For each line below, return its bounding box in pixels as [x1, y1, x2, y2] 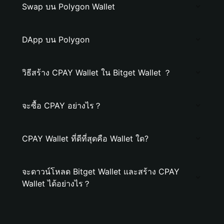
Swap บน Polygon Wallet [22, 1, 115, 11]
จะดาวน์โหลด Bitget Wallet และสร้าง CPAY [22, 166, 179, 176]
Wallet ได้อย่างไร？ [22, 178, 91, 188]
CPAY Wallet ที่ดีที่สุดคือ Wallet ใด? [22, 133, 148, 143]
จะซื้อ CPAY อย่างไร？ [22, 100, 102, 110]
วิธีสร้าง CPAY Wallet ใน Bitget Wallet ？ [22, 67, 171, 77]
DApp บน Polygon [22, 34, 89, 44]
